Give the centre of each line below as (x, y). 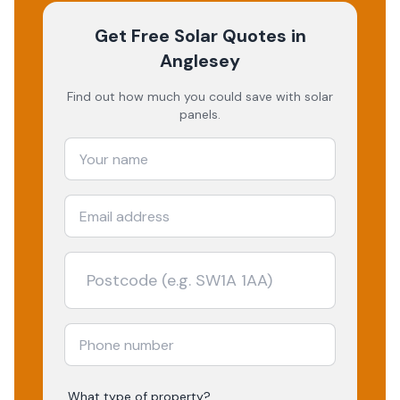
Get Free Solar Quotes (190, 36)
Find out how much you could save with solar (200, 96)
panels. (200, 114)
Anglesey (200, 61)
